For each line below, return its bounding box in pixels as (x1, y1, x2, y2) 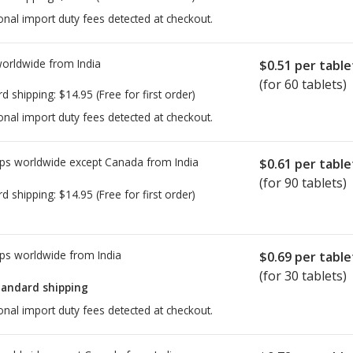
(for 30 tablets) (259, 267, 347, 285)
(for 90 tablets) (259, 174, 347, 192)
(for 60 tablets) (259, 76, 347, 94)
